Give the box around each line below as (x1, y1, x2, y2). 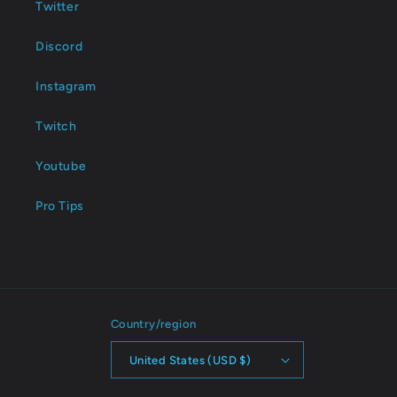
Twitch (35, 119, 77, 134)
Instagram (35, 79, 97, 94)
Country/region (110, 317, 197, 331)
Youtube (35, 159, 87, 174)
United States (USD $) (128, 353, 252, 367)
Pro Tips (35, 198, 84, 214)
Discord (35, 39, 83, 54)
